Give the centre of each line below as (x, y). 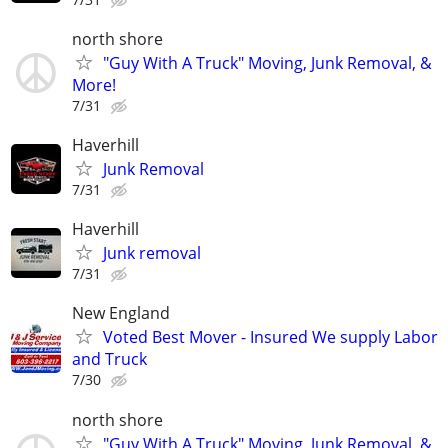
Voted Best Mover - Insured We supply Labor (270, 337)
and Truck (109, 359)
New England (121, 313)
